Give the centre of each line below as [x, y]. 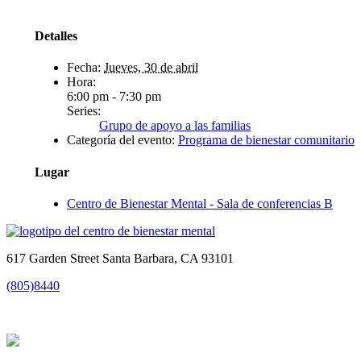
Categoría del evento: [121, 140]
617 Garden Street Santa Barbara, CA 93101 [120, 258]
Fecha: [84, 68]
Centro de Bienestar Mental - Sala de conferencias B [200, 203]
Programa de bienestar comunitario [266, 140]
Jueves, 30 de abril [151, 68]
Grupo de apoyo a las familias [175, 126]
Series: [84, 111]
